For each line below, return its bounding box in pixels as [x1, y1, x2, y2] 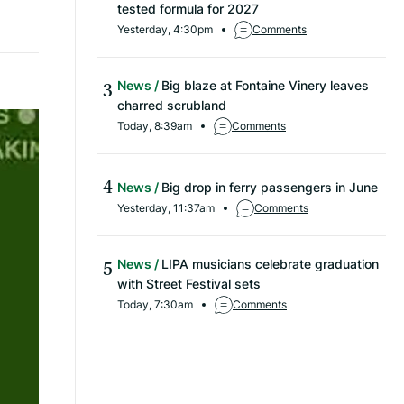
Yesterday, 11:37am [117, 200, 215, 216]
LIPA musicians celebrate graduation [161, 255, 379, 273]
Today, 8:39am [117, 118, 192, 134]
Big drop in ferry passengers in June [161, 179, 378, 197]
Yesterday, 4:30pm [117, 22, 213, 38]
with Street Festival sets [117, 275, 261, 293]
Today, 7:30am [117, 297, 193, 313]
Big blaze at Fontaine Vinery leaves [161, 77, 369, 95]
